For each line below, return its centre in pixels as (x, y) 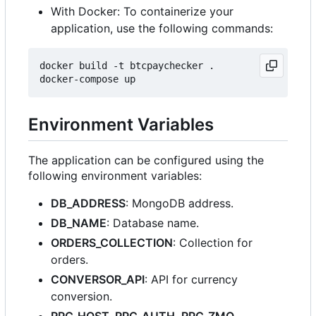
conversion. (81, 297)
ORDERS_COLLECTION (112, 243)
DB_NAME (79, 223)
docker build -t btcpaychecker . (127, 65)
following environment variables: (115, 176)
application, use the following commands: (162, 28)
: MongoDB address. (180, 203)
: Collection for (213, 243)
